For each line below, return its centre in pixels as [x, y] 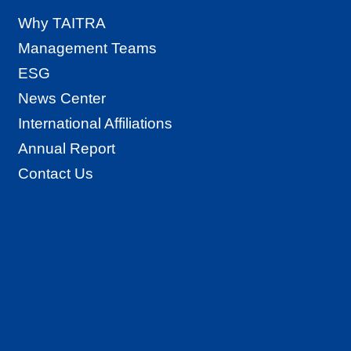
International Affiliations [95, 123]
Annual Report [67, 148]
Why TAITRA [62, 23]
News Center [62, 98]
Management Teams [87, 48]
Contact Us [56, 173]
